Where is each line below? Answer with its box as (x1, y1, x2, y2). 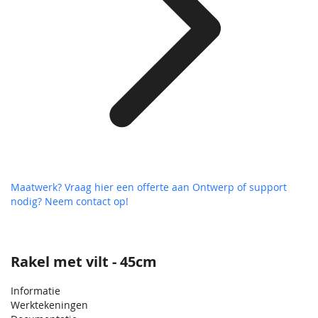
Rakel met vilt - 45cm (11, 251, 157, 271)
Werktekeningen (11, 297, 88, 312)
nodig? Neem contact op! (11, 194, 128, 208)
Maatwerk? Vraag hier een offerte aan (11, 180, 192, 194)
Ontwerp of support (192, 180, 287, 194)
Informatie (11, 283, 60, 297)
